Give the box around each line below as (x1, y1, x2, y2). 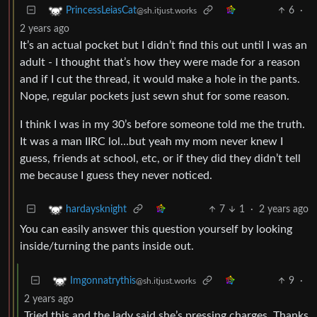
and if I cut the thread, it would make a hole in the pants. (20, 74, 300, 85)
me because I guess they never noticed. (20, 170, 212, 181)
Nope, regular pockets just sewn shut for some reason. (20, 91, 289, 102)
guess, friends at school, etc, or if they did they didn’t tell (20, 153, 301, 164)
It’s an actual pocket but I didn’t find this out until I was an (20, 40, 307, 51)
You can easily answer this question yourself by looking (20, 224, 292, 235)
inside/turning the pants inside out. (20, 241, 194, 252)
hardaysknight (66, 204, 127, 215)
